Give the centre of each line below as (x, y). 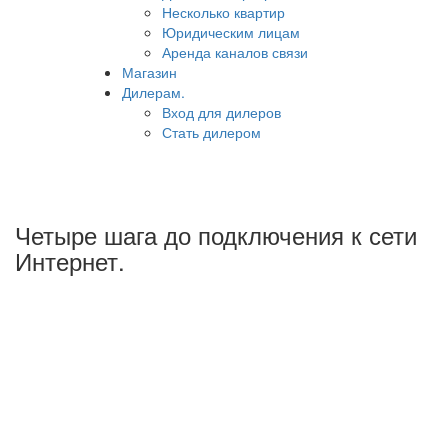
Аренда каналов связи (235, 51)
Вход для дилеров (221, 111)
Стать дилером (211, 131)
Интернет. (70, 260)
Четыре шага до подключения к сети (216, 234)
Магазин (149, 71)
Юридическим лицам (231, 31)
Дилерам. (153, 91)
